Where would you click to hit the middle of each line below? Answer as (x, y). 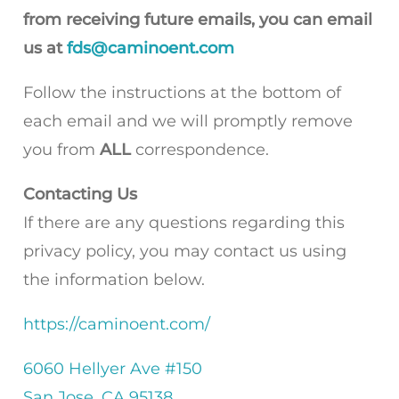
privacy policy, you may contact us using (185, 251)
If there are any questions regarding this (184, 223)
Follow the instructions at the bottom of (182, 93)
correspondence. (200, 150)
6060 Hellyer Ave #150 (113, 369)
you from (61, 150)
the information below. (114, 280)
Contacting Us (80, 194)
